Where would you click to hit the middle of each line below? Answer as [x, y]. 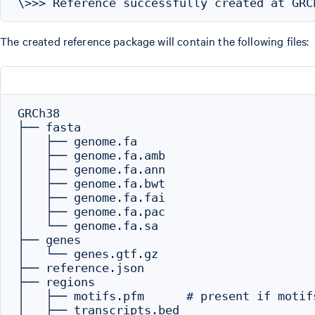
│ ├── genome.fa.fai [91, 198]
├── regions [56, 282]
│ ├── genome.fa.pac [91, 212]
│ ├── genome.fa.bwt [91, 184]
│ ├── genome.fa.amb [91, 155]
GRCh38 [39, 113]
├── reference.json [81, 268]
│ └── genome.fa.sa [88, 226]
